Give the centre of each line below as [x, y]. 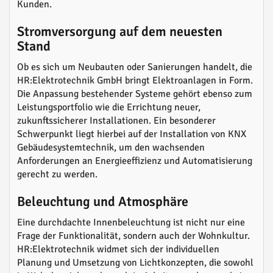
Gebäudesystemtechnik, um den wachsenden [111, 147]
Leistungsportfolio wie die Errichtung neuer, [109, 107]
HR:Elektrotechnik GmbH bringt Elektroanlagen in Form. [135, 80]
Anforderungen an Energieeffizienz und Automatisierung [135, 161]
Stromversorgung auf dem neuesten [120, 31]
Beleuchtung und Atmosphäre [103, 201]
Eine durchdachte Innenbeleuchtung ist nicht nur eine [131, 222]
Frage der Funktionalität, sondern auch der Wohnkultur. [133, 236]
